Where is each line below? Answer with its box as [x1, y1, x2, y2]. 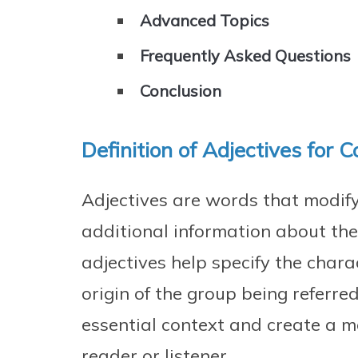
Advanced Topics [140, 10, 269, 31]
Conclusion [140, 81, 221, 101]
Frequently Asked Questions [140, 46, 351, 66]
